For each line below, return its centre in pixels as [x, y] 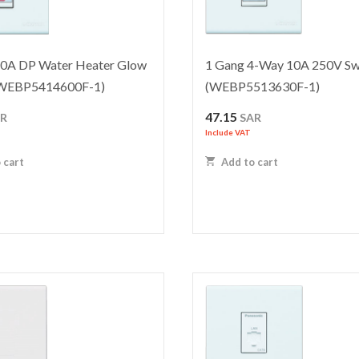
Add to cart [249, 161]
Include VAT [228, 133]
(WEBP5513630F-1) [263, 87]
